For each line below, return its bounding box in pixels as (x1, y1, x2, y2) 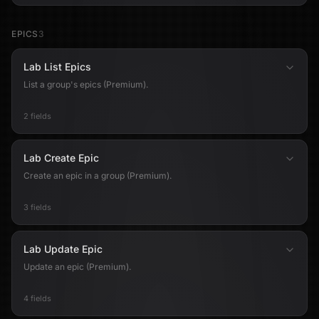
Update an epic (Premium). (23, 261, 131, 272)
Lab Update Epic (23, 243, 103, 255)
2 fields (23, 111, 51, 121)
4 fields (23, 293, 51, 303)
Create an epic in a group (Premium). (23, 170, 172, 181)
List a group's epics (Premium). (23, 79, 148, 90)
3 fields (23, 202, 51, 212)
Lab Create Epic (23, 152, 99, 164)
